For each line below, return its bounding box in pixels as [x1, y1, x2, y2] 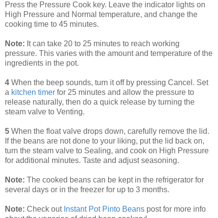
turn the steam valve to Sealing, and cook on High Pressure [5, 146, 209, 155]
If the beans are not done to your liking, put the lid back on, [5, 137, 204, 145]
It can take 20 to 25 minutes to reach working [25, 39, 180, 48]
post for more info [145, 205, 206, 214]
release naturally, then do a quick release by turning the [5, 98, 195, 107]
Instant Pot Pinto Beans [64, 205, 145, 214]
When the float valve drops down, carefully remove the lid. [9, 127, 209, 136]
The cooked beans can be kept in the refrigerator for [25, 176, 204, 184]
